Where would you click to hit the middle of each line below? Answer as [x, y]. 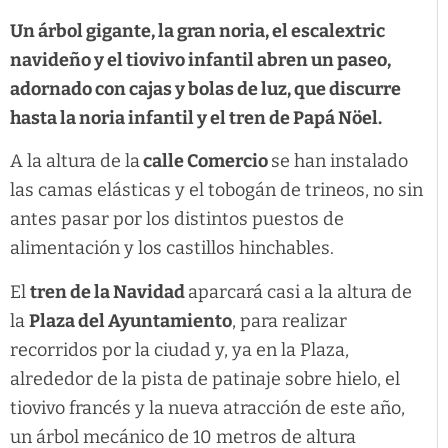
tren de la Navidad [109, 291]
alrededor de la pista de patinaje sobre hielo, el [205, 378]
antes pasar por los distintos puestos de [177, 219]
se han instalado [339, 161]
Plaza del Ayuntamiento [130, 320]
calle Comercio [205, 161]
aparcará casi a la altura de [300, 291]
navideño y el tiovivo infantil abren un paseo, [200, 60]
